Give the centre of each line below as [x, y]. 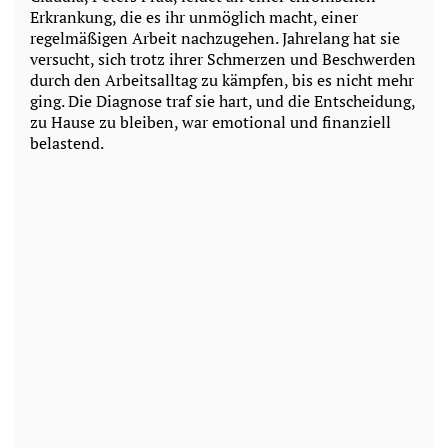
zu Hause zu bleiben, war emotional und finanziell [210, 122]
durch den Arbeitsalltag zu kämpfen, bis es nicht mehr [222, 80]
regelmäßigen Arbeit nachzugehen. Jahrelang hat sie [215, 38]
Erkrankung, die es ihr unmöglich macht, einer [194, 17]
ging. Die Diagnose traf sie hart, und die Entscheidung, [222, 101]
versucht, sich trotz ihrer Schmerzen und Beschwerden [223, 59]
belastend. [67, 143]
